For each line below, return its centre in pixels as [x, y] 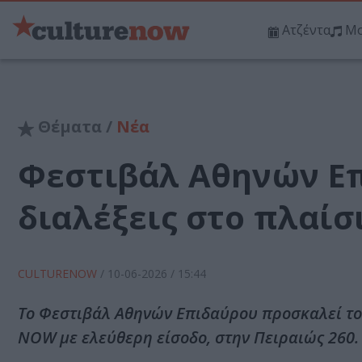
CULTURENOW [59, 274]
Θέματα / [75, 127]
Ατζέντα [306, 30]
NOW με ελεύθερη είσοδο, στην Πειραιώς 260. [188, 338]
